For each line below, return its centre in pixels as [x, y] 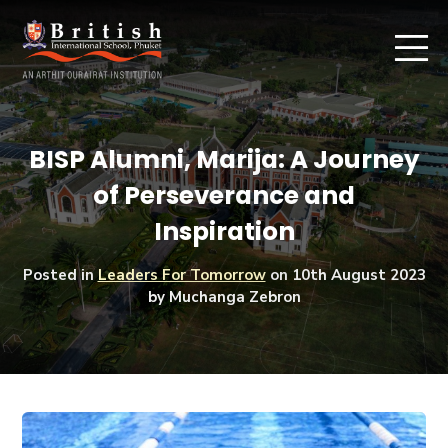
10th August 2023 [358, 274]
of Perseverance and [224, 195]
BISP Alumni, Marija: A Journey [224, 159]
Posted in [60, 274]
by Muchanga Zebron [224, 296]
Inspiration [224, 231]
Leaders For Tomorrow [181, 274]
